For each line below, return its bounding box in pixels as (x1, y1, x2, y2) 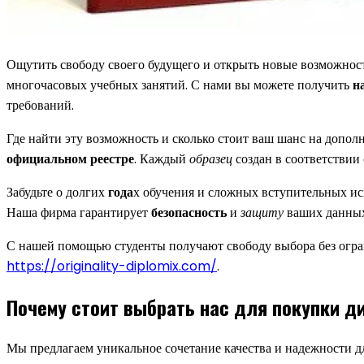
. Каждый (134, 149, 189, 168)
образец (189, 149, 232, 168)
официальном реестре (6, 149, 134, 168)
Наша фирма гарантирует (6, 202, 151, 222)
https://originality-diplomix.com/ (6, 256, 217, 275)
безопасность (151, 202, 227, 222)
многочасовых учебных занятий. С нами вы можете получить (6, 75, 353, 94)
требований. (6, 95, 74, 115)
